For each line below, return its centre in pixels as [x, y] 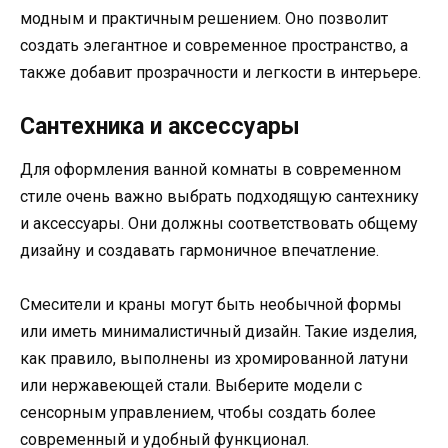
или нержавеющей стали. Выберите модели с [191, 386]
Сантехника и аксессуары [160, 127]
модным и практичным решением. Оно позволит [204, 18]
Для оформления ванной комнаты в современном [210, 170]
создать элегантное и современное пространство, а [214, 45]
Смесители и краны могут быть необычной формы [211, 305]
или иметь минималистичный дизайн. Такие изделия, [218, 332]
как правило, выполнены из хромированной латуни [214, 359]
